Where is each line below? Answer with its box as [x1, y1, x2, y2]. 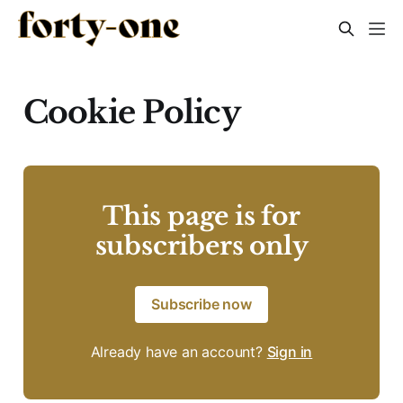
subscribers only [94, 229, 309, 262]
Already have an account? [90, 342, 267, 361]
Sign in [266, 342, 313, 361]
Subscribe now [151, 294, 252, 313]
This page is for [103, 200, 300, 232]
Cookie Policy [22, 92, 240, 131]
